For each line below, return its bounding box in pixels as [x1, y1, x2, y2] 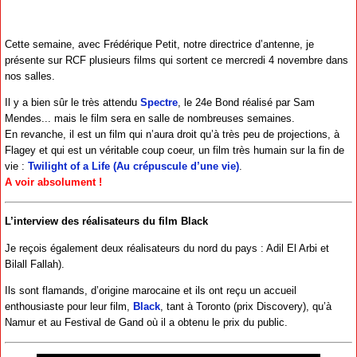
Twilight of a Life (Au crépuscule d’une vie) [28, 160, 239, 173]
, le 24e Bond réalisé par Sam [178, 96, 315, 109]
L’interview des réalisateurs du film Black [5, 215, 208, 228]
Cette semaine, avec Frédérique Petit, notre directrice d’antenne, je [5, 37, 314, 50]
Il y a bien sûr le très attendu [5, 96, 140, 109]
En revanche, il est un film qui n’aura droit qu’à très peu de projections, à [5, 128, 339, 141]
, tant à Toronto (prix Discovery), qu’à [160, 300, 331, 313]
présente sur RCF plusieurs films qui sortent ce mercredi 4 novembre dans [5, 53, 348, 66]
